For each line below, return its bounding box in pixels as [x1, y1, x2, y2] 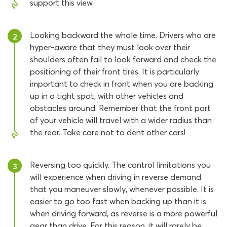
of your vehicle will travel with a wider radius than [30, 115, 212, 125]
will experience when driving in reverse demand [30, 172, 201, 182]
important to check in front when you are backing [30, 79, 213, 89]
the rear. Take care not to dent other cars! [30, 127, 185, 137]
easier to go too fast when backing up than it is [30, 196, 206, 206]
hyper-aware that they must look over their [30, 42, 190, 52]
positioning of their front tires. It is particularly [30, 66, 199, 77]
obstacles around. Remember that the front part [30, 103, 211, 113]
